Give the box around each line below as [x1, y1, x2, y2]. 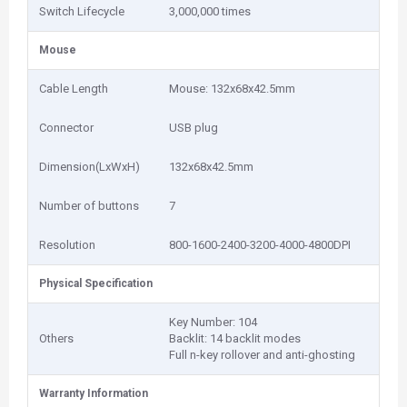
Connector [39, 121, 94, 134]
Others [39, 332, 74, 345]
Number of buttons [39, 199, 139, 213]
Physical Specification [39, 277, 153, 290]
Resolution [39, 238, 95, 252]
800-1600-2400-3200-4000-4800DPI [169, 238, 351, 252]
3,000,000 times [169, 5, 251, 18]
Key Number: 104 [169, 315, 257, 329]
